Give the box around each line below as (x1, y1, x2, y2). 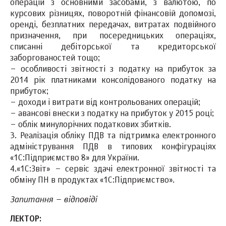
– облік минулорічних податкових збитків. (10, 121, 171, 129)
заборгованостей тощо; (10, 54, 100, 63)
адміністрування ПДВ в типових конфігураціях (10, 143, 216, 151)
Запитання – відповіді (10, 195, 97, 204)
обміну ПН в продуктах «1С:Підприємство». (10, 177, 175, 185)
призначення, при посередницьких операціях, (10, 32, 216, 40)
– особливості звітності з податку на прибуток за (10, 66, 216, 74)
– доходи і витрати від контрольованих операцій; (10, 99, 200, 107)
